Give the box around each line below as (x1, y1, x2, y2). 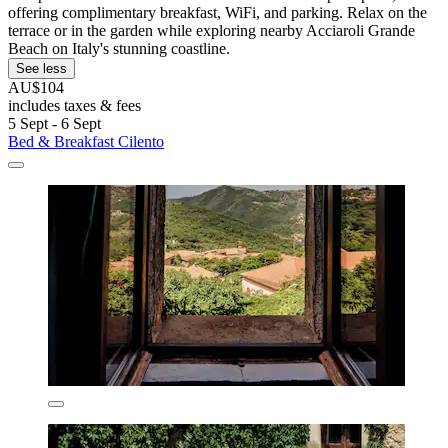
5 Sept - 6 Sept (8, 115, 101, 133)
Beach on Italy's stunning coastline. (8, 40, 230, 58)
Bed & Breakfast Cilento (8, 133, 164, 151)
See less (16, 61, 67, 77)
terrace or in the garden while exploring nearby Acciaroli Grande (8, 22, 415, 40)
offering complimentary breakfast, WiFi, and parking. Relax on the (8, 4, 427, 22)
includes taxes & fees (8, 97, 141, 115)
